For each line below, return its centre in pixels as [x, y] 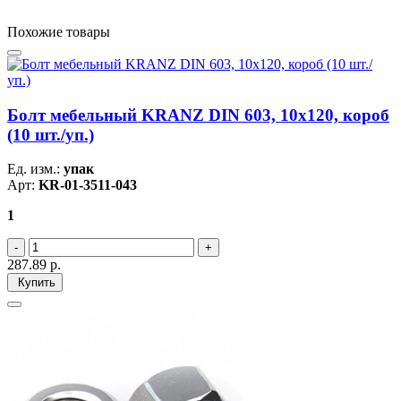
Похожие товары [59, 31]
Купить [35, 283]
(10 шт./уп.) [51, 134]
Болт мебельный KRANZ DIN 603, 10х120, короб [198, 115]
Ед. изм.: [35, 169]
